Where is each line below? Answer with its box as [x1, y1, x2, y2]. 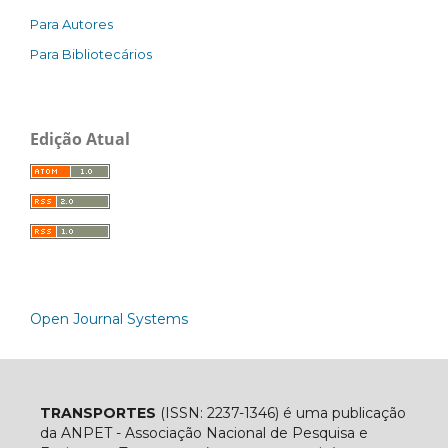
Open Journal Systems [30, 309, 188, 328]
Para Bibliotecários [30, 45, 152, 62]
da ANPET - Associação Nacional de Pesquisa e [39, 423, 368, 442]
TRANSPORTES [39, 403, 156, 422]
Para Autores [30, 15, 113, 32]
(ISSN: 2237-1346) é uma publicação [155, 403, 406, 422]
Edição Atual [30, 127, 130, 150]
